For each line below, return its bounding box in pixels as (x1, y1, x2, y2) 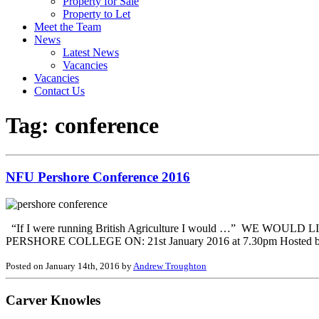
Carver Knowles (6, 293, 100, 308)
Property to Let (63, 8, 130, 20)
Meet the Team (34, 21, 101, 33)
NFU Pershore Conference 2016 (6, 169, 190, 184)
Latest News (63, 46, 119, 58)
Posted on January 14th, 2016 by (6, 261, 133, 272)
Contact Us (34, 85, 85, 97)
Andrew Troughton (133, 261, 206, 272)
